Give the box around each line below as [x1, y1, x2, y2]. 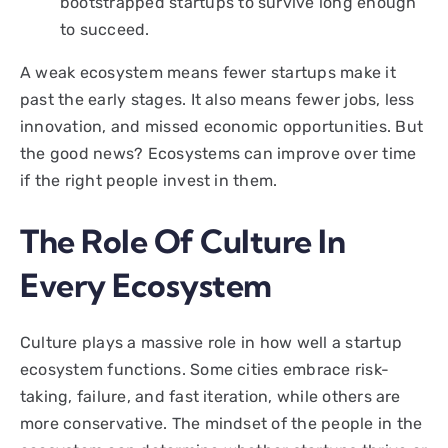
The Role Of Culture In [20, 221, 346, 262]
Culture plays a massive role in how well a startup [20, 332, 402, 352]
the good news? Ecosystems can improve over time [20, 143, 417, 163]
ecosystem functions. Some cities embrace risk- [20, 359, 390, 379]
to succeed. [60, 19, 150, 39]
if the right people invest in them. [20, 170, 278, 190]
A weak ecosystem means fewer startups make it [20, 62, 396, 82]
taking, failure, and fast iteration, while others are [20, 386, 401, 406]
